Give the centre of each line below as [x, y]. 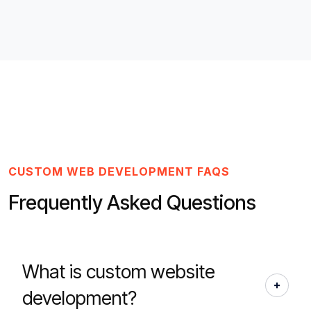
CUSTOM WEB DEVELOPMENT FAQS [119, 172]
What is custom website [119, 272]
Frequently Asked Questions [132, 203]
